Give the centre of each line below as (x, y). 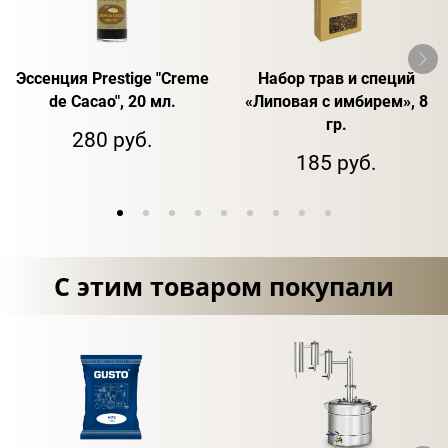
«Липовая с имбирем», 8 (336, 101)
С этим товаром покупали (224, 285)
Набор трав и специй (336, 78)
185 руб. (336, 162)
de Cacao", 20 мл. (112, 101)
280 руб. (112, 139)
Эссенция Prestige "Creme (112, 78)
